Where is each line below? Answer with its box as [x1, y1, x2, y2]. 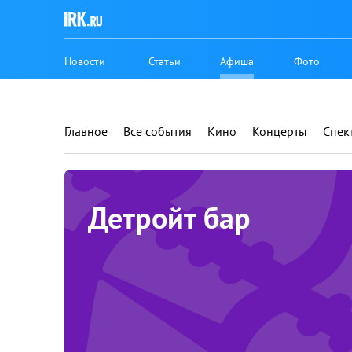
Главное [64, 123, 108, 139]
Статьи [148, 53, 181, 68]
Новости [64, 53, 105, 68]
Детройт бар [88, 198, 251, 236]
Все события [123, 123, 192, 139]
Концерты [252, 123, 307, 139]
